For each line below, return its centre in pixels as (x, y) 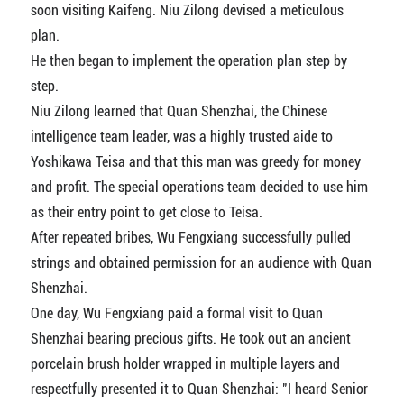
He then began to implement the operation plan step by (188, 61)
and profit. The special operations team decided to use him (199, 188)
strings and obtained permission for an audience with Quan (201, 263)
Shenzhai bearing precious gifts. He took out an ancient (190, 339)
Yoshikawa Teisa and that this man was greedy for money (195, 162)
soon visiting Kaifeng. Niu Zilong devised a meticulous (187, 11)
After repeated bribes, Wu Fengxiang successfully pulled (190, 238)
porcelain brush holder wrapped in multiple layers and (185, 364)
